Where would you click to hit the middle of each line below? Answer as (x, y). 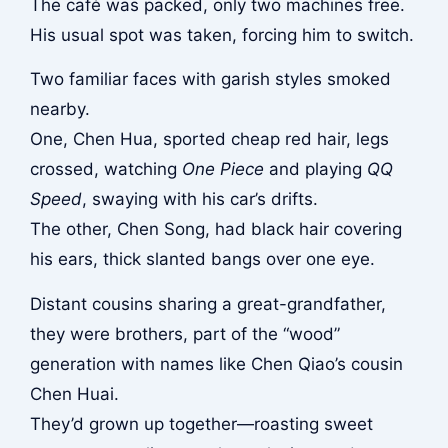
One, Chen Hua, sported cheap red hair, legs (209, 139)
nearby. (59, 109)
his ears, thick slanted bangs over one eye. (202, 259)
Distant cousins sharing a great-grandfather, (207, 303)
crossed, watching (105, 169)
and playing (315, 169)
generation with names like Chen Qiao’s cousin (216, 363)
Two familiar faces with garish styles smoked (210, 79)
